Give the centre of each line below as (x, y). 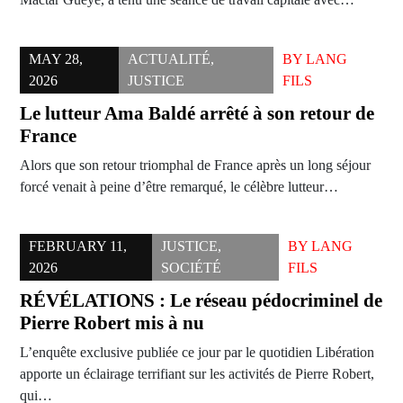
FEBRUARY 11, (78, 246)
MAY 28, (56, 59)
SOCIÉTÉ (192, 268)
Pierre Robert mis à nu (112, 323)
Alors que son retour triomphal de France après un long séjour (195, 166)
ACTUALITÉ (169, 59)
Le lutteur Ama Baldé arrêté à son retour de (197, 114)
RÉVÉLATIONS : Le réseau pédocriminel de (201, 301)
